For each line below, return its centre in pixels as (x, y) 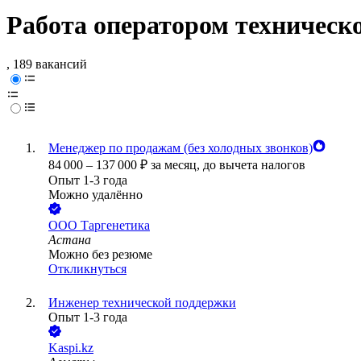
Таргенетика (115, 226)
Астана (70, 240)
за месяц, (177, 165)
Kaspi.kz (71, 348)
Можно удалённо (95, 195)
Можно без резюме (100, 255)
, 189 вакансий (47, 64)
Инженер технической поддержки (142, 303)
